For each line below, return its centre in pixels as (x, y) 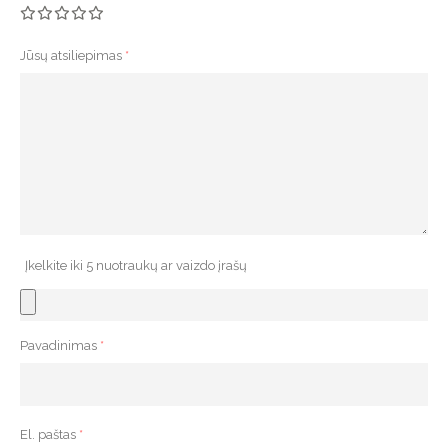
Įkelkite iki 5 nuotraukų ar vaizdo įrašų (136, 266)
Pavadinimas (60, 346)
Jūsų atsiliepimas (72, 55)
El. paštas (49, 434)
